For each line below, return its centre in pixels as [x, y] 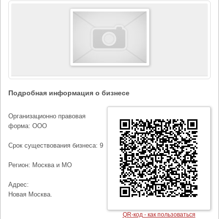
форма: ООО [28, 126]
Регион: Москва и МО [40, 165]
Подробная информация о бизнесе [69, 93]
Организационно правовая [47, 116]
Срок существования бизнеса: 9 [56, 145]
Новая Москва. [30, 194]
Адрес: [19, 185]
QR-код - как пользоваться [159, 215]
